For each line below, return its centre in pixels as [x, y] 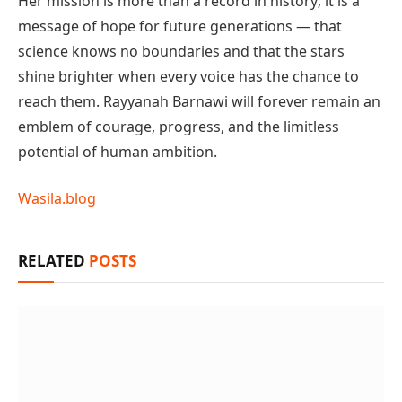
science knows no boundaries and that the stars [181, 51]
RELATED [53, 261]
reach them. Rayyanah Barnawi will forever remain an [199, 101]
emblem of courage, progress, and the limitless [179, 126]
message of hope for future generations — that [180, 26]
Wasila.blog [57, 199]
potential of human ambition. [118, 151]
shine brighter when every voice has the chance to [188, 76]
